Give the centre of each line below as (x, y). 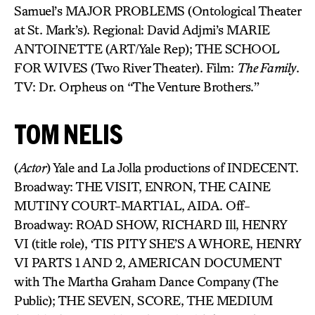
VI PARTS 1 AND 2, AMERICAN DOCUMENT (148, 262)
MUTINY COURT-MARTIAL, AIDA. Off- (132, 205)
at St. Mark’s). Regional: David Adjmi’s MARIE (142, 30)
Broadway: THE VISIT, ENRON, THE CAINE (142, 186)
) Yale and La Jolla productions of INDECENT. (172, 167)
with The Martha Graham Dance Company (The (146, 281)
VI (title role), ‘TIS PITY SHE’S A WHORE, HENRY (157, 243)
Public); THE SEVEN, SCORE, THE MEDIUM (143, 300)
